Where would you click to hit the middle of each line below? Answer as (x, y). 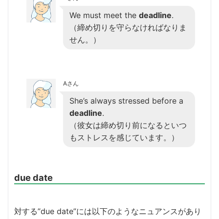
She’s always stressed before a (126, 100)
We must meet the (104, 15)
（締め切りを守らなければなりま (128, 27)
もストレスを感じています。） (124, 137)
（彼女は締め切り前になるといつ (128, 125)
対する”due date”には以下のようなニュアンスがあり (108, 211)
